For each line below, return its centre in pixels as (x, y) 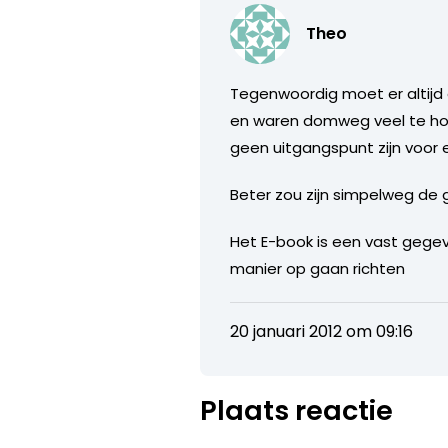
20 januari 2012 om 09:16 (322, 331)
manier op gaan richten (318, 268)
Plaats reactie (297, 410)
